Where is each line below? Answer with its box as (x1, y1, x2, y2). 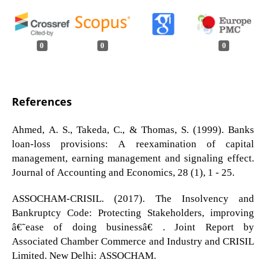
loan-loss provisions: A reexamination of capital (11, 138, 255, 148)
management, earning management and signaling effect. (11, 152, 255, 163)
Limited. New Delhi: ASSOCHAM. (11, 249, 156, 260)
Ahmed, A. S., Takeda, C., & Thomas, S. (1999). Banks (11, 123, 255, 134)
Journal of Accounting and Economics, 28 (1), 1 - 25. (11, 166, 235, 177)
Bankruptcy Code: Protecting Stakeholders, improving (11, 207, 255, 217)
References (11, 94, 72, 109)
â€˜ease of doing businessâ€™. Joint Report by (11, 221, 255, 232)
